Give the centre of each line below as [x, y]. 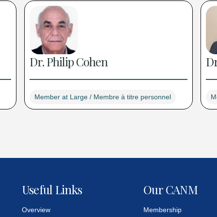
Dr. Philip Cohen [69, 62]
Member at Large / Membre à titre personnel [103, 97]
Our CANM [170, 190]
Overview [36, 210]
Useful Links [52, 190]
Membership [162, 210]
